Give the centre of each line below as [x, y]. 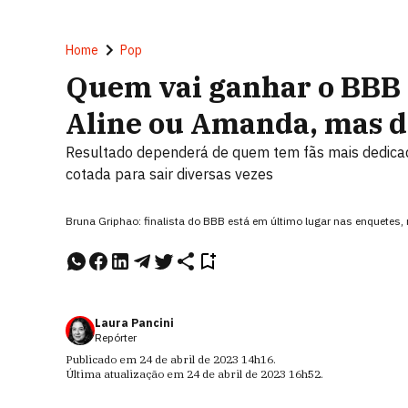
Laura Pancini [134, 323]
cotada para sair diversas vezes [169, 174]
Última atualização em [126, 374]
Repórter [116, 337]
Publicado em [102, 359]
